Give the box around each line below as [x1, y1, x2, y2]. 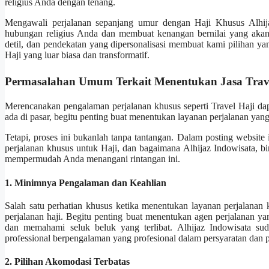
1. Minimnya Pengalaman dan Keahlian [5, 178, 166, 188]
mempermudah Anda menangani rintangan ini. [5, 154, 180, 165]
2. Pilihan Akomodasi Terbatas [5, 256, 130, 267]
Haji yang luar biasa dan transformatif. [5, 50, 150, 61]
